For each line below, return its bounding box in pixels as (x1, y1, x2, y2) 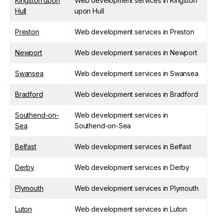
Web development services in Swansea (75, 69, 199, 77)
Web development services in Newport (75, 48, 197, 57)
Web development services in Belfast (75, 142, 191, 151)
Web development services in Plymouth (75, 184, 199, 192)
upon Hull (75, 7, 104, 15)
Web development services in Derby (75, 163, 190, 171)
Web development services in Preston (75, 28, 194, 36)
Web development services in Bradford (75, 90, 198, 98)
